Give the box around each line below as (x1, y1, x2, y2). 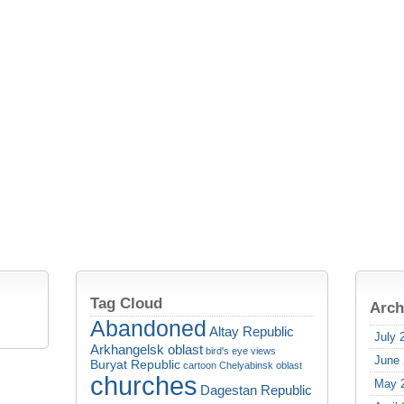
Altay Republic (209, 324, 294, 339)
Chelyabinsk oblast (219, 360, 302, 371)
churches (90, 372, 197, 400)
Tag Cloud (90, 294, 162, 312)
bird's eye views (206, 345, 276, 356)
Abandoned (90, 317, 207, 341)
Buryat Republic (90, 358, 180, 372)
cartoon (183, 360, 216, 371)
